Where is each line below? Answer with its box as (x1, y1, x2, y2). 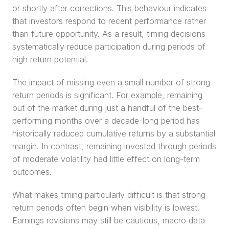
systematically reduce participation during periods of (12, 41, 205, 52)
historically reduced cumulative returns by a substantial (12, 128, 215, 139)
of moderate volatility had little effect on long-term (12, 154, 200, 164)
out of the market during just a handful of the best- (12, 103, 202, 113)
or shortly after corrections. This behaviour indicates (12, 3, 207, 13)
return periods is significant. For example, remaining (12, 90, 202, 100)
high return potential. (12, 54, 88, 64)
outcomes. (12, 167, 52, 177)
